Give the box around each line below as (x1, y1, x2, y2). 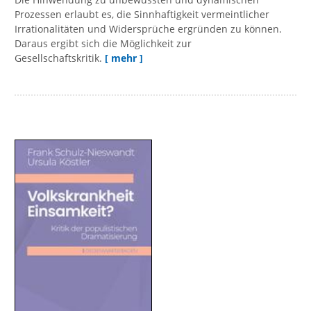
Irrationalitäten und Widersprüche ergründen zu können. (15, 22, 282, 36)
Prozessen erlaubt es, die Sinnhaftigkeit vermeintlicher (15, 8, 269, 22)
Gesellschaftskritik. (15, 51, 102, 65)
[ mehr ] (105, 51, 143, 65)
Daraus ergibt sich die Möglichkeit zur (15, 37, 192, 51)
